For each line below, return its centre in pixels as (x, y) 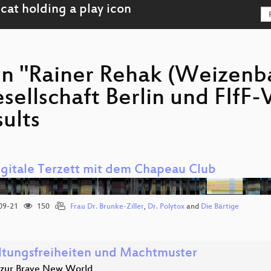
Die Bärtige (220, 207)
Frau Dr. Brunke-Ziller (107, 207)
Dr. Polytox (166, 207)
